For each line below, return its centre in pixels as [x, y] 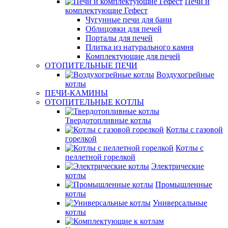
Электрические [178, 166]
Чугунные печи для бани [129, 20]
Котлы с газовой [194, 130]
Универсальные [180, 203]
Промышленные [184, 184]
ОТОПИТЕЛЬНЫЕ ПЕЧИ [91, 65]
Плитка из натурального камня [139, 47]
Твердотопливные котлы [108, 120]
